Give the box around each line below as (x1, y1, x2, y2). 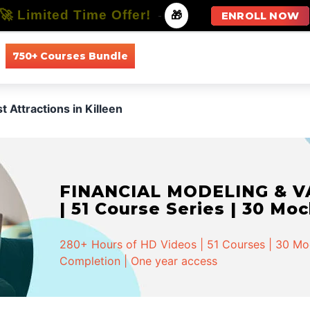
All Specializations (221, 49, 307, 62)
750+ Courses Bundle (12, 49, 128, 62)
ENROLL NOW (221, 10, 299, 22)
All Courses (148, 49, 201, 62)
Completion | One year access (60, 254, 218, 268)
